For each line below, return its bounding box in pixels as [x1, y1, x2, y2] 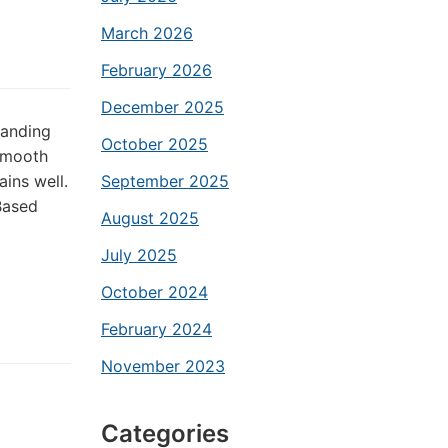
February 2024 [101, 319, 212, 339]
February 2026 [101, 60, 212, 80]
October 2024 [101, 282, 208, 302]
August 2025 [101, 208, 199, 228]
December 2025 [101, 97, 224, 117]
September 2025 [101, 171, 229, 191]
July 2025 [101, 245, 177, 265]
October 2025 [101, 134, 208, 154]
